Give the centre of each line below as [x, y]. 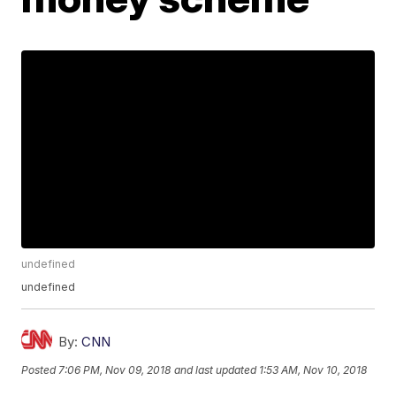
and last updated [216, 369]
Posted [40, 369]
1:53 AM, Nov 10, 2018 [313, 369]
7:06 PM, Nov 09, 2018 [115, 369]
